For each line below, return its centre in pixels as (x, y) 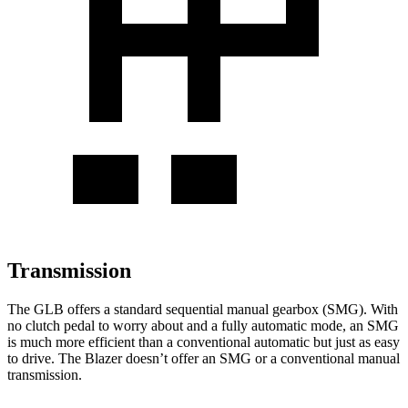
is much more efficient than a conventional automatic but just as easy (204, 342)
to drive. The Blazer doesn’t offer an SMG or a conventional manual (204, 358)
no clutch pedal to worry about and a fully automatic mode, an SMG (203, 325)
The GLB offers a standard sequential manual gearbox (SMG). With (203, 309)
